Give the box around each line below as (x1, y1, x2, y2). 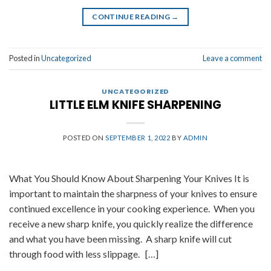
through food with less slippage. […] (9, 248, 158, 260)
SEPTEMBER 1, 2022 (105, 134, 171, 142)
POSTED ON (63, 134, 105, 142)
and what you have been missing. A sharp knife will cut (9, 233, 232, 245)
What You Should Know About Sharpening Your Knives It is (9, 172, 249, 184)
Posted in (9, 53, 41, 63)
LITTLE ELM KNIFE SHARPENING (50, 97, 221, 114)
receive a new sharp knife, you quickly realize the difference (9, 218, 253, 230)
